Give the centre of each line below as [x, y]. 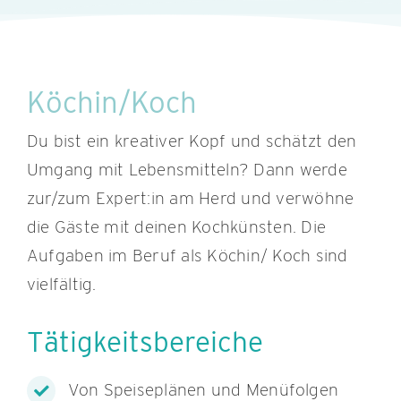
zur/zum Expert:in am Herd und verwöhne [190, 199]
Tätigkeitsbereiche [145, 342]
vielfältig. [61, 285]
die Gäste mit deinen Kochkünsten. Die [176, 227]
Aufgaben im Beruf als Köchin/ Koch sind [187, 256]
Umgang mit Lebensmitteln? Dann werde [187, 170]
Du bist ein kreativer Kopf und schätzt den [192, 141]
